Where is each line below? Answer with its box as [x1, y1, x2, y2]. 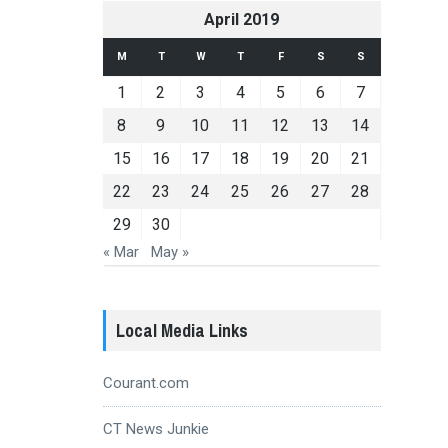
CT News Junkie [102, 419, 209, 438]
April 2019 [204, 9, 280, 29]
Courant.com [102, 373, 189, 392]
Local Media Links [115, 317, 248, 343]
